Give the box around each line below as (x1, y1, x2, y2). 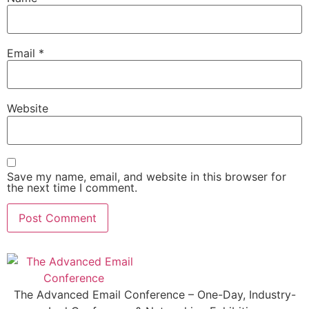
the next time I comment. (7, 181, 137, 195)
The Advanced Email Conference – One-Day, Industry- (13, 287, 296, 301)
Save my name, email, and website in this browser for (7, 170, 286, 184)
